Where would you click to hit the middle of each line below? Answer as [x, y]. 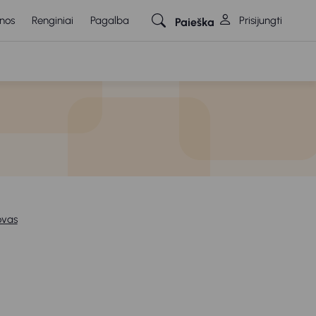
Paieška [195, 22]
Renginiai [53, 20]
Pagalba [110, 20]
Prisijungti [259, 20]
